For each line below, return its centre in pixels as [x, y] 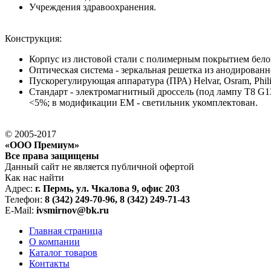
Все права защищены [52, 155]
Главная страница [66, 230]
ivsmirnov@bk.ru [73, 210]
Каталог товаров [63, 252]
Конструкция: [33, 38]
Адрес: [20, 188]
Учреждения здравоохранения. [93, 7]
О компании [54, 241]
